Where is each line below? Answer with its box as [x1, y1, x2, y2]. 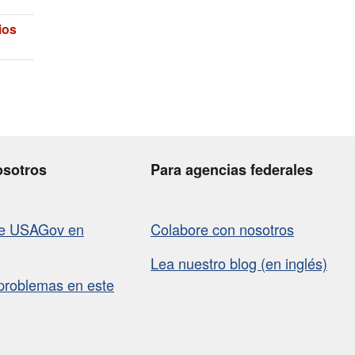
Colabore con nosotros [151, 219, 294, 240]
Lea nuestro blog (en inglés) [151, 253, 327, 274]
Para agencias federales [151, 159, 313, 181]
